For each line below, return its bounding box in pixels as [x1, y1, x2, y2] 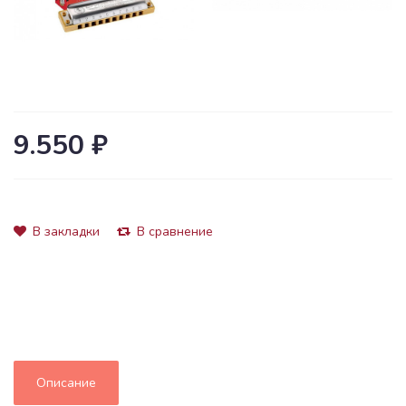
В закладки [29, 222, 100, 240]
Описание [36, 373, 96, 391]
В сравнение [133, 222, 213, 240]
